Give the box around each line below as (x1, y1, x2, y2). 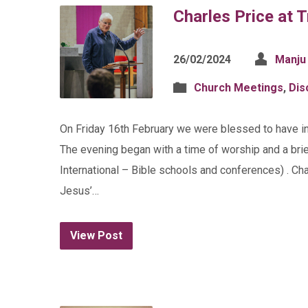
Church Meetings (194, 81, 283, 94)
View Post (70, 229, 122, 242)
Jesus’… (60, 184, 99, 197)
